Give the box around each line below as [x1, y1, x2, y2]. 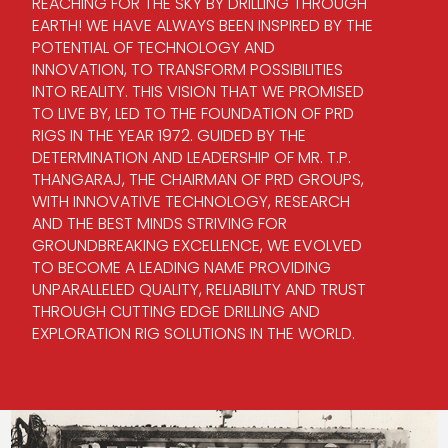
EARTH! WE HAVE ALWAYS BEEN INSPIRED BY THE [31, 13, 373, 37]
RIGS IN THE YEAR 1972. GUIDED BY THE [31, 123, 306, 147]
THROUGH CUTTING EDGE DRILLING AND [31, 299, 320, 323]
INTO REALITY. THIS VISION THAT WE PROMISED [31, 79, 364, 103]
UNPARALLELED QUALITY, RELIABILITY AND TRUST [31, 277, 366, 301]
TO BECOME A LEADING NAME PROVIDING [31, 255, 331, 279]
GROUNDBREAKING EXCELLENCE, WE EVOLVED [31, 233, 362, 257]
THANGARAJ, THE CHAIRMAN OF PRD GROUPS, [31, 167, 364, 191]
